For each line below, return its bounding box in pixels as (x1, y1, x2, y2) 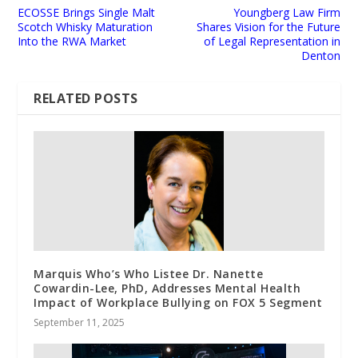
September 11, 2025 (34, 316, 125, 330)
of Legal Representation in (203, 34, 340, 50)
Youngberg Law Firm (233, 5, 340, 21)
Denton (300, 48, 340, 64)
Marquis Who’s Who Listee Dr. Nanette (34, 266, 264, 282)
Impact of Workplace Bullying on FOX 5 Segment (34, 295, 323, 311)
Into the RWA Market (18, 34, 127, 50)
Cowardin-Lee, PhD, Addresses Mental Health (34, 280, 301, 296)
